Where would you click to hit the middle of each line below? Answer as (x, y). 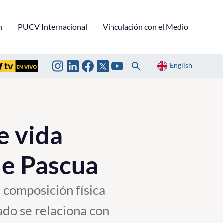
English (181, 65)
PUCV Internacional (53, 26)
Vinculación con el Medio (145, 26)
